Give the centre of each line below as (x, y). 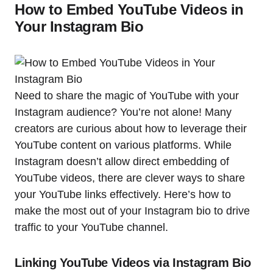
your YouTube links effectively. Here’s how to (123, 195)
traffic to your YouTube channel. (91, 228)
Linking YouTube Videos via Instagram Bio (133, 263)
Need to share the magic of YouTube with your (127, 96)
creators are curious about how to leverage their (131, 129)
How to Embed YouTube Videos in (129, 10)
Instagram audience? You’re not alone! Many (123, 112)
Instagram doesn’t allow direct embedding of (122, 162)
